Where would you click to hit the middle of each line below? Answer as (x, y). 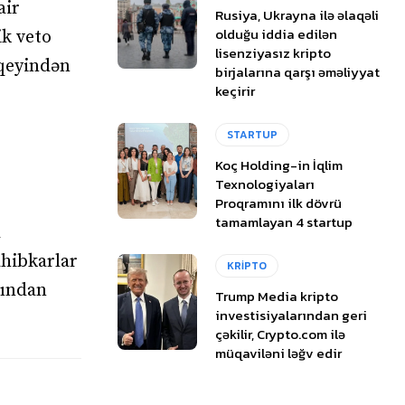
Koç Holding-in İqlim (279, 165)
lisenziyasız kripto (273, 52)
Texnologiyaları (265, 184)
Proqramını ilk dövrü (279, 202)
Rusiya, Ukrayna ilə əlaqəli (297, 14)
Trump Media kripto (277, 296)
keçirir (235, 90)
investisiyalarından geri (292, 315)
